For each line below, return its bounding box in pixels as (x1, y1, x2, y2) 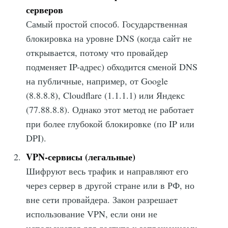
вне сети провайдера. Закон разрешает (26, 193, 178, 206)
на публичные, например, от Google (26, 74, 168, 87)
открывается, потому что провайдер (26, 46, 168, 59)
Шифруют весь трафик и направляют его (26, 164, 189, 177)
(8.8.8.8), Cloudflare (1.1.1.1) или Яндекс (26, 89, 185, 101)
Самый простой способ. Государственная (26, 17, 188, 30)
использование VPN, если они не (26, 207, 158, 220)
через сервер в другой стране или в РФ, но (26, 179, 195, 191)
